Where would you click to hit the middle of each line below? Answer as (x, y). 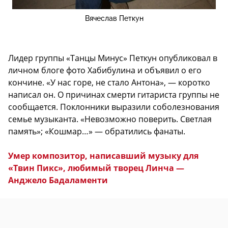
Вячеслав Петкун (114, 19)
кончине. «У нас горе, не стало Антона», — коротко (109, 83)
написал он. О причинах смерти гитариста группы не (114, 95)
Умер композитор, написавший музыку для (103, 156)
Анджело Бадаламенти (58, 180)
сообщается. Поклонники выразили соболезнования (114, 107)
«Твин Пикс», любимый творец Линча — (96, 168)
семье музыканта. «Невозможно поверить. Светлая (110, 119)
